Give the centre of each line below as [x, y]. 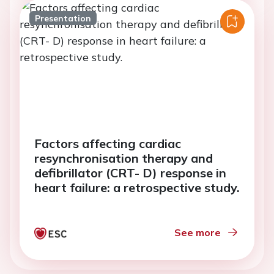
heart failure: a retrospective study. [137, 187]
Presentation [63, 18]
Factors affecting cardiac [108, 143]
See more [198, 232]
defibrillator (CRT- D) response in [130, 173]
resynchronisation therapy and [124, 158]
